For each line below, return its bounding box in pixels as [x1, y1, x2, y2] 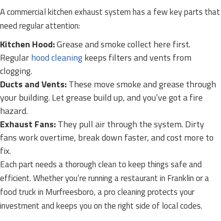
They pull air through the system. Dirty [56, 117, 204, 131]
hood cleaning [31, 51, 82, 64]
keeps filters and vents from [82, 51, 191, 64]
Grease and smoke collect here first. [55, 37, 190, 51]
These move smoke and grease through [67, 77, 216, 91]
